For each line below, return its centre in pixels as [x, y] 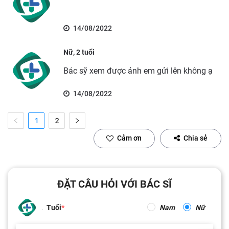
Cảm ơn [129, 138]
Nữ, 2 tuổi [79, 52]
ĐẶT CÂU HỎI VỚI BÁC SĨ [114, 184]
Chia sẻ [196, 138]
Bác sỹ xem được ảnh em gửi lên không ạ [138, 71]
